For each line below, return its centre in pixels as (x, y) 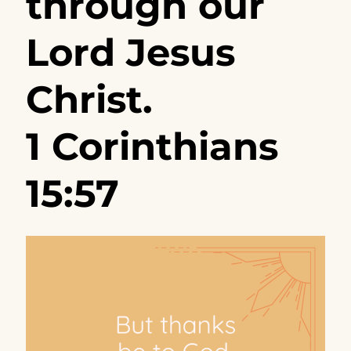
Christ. (89, 100)
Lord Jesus (130, 52)
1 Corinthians (152, 147)
